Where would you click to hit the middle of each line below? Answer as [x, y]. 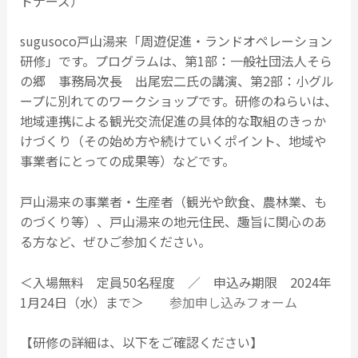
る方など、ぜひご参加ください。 [115, 241]
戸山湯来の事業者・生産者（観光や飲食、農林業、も [173, 201]
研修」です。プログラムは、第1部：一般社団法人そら [176, 61]
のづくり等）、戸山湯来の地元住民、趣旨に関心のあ [173, 221]
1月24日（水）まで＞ [94, 302]
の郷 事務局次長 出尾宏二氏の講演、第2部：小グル [177, 81]
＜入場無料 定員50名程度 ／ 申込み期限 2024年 [175, 282]
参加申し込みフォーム [233, 302]
